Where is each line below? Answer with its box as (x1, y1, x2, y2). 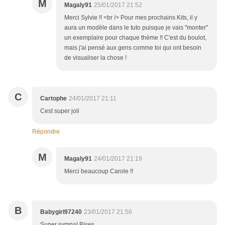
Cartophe (40, 95, 67, 102)
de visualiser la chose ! (64, 54, 127, 62)
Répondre (32, 128, 60, 136)
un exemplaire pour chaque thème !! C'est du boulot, (64, 34, 206, 42)
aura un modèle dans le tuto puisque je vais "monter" (64, 24, 208, 32)
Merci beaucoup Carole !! (64, 168, 133, 175)
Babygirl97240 (40, 208, 82, 216)
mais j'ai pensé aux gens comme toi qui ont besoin (64, 44, 201, 52)
